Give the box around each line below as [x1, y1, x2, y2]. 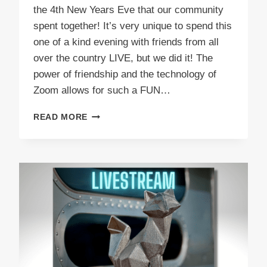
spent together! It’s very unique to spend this [33, 20, 232, 32]
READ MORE [33, 113, 88, 122]
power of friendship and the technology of [33, 69, 216, 80]
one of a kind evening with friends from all [33, 36, 219, 48]
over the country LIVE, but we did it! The [33, 52, 213, 64]
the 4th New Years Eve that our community [33, 4, 223, 16]
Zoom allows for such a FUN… [33, 85, 170, 97]
